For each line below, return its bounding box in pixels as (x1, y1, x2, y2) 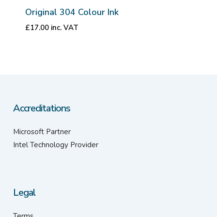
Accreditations (13, 102, 70, 115)
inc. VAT (50, 23, 78, 33)
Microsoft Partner (13, 127, 71, 137)
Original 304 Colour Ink (25, 6, 119, 18)
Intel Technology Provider (13, 140, 98, 150)
